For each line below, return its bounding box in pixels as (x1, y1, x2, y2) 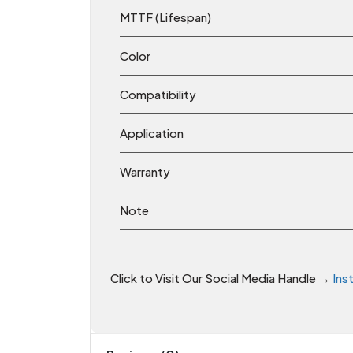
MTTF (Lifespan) (120, 9, 211, 25)
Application (120, 125, 184, 141)
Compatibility (120, 87, 196, 102)
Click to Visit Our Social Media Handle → (110, 270, 333, 286)
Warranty (120, 164, 173, 180)
